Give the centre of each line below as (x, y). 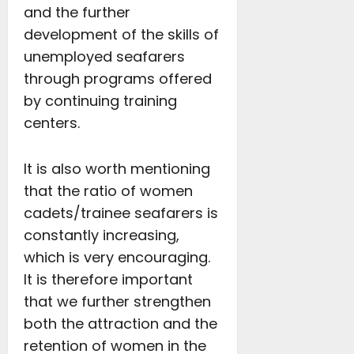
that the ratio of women (108, 191)
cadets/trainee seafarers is (121, 213)
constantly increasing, (102, 235)
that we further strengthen (117, 301)
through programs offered (118, 79)
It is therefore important (108, 279)
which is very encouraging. (117, 257)
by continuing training (100, 101)
